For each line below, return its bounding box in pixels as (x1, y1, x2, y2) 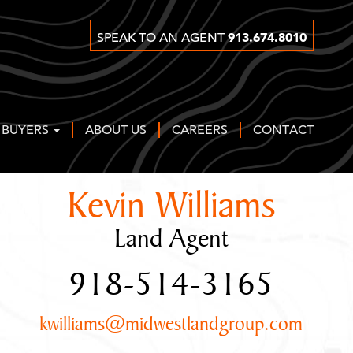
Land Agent (113, 226, 229, 253)
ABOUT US (85, 122, 147, 138)
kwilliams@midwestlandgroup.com (39, 314, 303, 335)
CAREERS (172, 122, 228, 138)
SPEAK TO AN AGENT (97, 30, 228, 46)
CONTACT (253, 122, 314, 138)
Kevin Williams (66, 188, 276, 227)
